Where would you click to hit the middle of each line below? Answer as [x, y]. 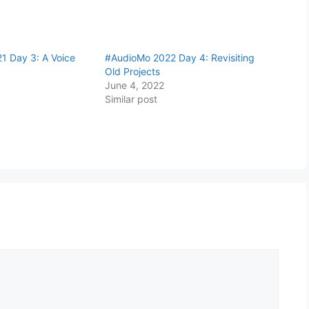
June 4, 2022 [135, 85]
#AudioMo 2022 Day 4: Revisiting [180, 57]
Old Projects [133, 71]
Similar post [131, 99]
